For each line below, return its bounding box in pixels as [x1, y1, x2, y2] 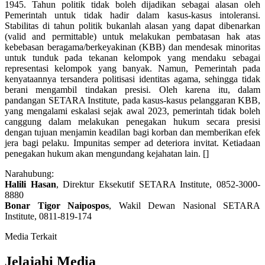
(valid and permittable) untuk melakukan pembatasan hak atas [5, 31, 260, 41]
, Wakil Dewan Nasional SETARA [109, 200, 260, 211]
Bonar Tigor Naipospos [5, 200, 109, 211]
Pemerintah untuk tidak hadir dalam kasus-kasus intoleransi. [5, 9, 260, 20]
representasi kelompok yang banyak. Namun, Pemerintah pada [5, 63, 260, 73]
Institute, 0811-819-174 [5, 211, 92, 221]
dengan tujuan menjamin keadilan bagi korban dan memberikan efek [5, 127, 260, 137]
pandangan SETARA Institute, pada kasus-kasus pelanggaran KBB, [5, 95, 260, 105]
